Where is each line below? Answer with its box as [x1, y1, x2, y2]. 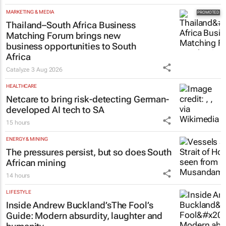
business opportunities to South [6, 41, 136, 52]
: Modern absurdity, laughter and [30, 210, 163, 221]
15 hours [6, 119, 30, 127]
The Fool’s [111, 200, 153, 211]
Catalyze [6, 66, 32, 74]
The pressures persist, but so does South [6, 147, 172, 158]
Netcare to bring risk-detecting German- [6, 94, 169, 105]
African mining [6, 157, 66, 168]
